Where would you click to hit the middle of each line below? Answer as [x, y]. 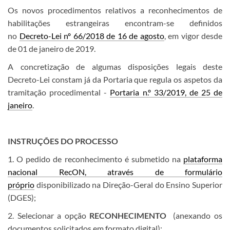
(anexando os [196, 216]
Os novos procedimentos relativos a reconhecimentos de [115, 10]
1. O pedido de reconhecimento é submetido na [95, 159]
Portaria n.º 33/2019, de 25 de [166, 92]
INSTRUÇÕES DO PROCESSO [63, 141]
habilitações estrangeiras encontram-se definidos [115, 23]
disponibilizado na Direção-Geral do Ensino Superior [128, 185]
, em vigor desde [193, 36]
